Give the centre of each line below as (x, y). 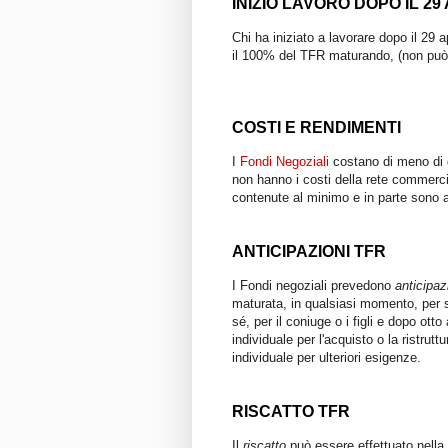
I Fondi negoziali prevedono (313, 285)
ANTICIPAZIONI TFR (309, 251)
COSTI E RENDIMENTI (316, 127)
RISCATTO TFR (291, 411)
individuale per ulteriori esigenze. (326, 357)
